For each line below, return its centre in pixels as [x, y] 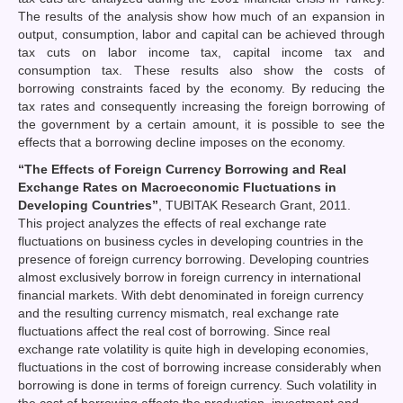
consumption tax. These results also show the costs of [201, 70]
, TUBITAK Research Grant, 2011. [255, 205]
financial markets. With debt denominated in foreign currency [191, 295]
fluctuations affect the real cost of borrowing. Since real [174, 331]
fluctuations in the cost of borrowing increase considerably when [200, 367]
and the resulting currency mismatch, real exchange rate [179, 313]
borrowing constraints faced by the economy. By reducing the [201, 88]
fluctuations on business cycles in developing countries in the [191, 241]
